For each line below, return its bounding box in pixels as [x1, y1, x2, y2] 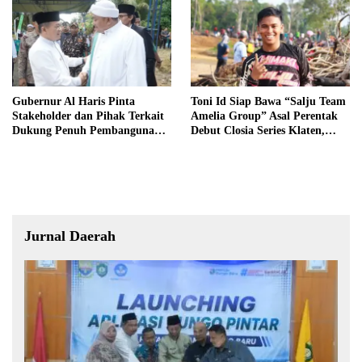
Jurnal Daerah [24, 228, 116, 245]
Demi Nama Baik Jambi [191, 139, 309, 152]
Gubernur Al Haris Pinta [12, 95, 135, 108]
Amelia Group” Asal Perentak [191, 110, 338, 123]
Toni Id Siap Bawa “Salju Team [191, 95, 346, 108]
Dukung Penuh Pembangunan [12, 124, 161, 137]
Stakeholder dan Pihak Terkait [12, 110, 164, 123]
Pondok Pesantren [12, 139, 102, 152]
